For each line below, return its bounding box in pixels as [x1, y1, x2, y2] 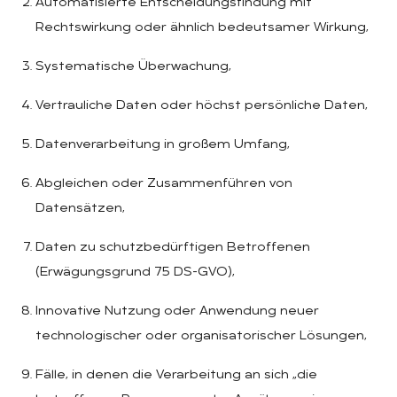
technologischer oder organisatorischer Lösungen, [35, 329, 367, 343]
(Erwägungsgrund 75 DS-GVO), [35, 265, 235, 279]
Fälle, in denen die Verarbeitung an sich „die [35, 368, 317, 382]
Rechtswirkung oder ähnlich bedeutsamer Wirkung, [35, 20, 369, 35]
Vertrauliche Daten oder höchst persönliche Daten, [35, 98, 368, 113]
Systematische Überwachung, [35, 59, 231, 74]
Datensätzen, [35, 201, 125, 215]
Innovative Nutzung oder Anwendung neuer [35, 304, 319, 318]
